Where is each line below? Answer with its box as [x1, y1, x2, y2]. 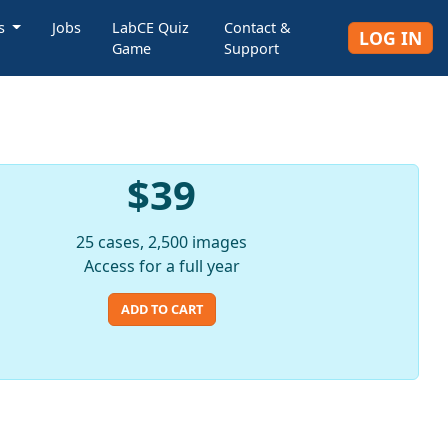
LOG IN [359, 26, 422, 50]
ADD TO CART [120, 300, 203, 318]
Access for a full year [83, 255, 240, 277]
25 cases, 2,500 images [76, 231, 248, 253]
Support [224, 39, 280, 58]
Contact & [224, 18, 292, 37]
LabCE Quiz [111, 18, 189, 37]
